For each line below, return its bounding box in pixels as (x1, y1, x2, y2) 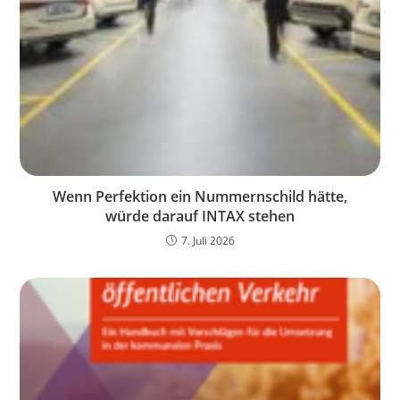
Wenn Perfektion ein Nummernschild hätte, (53, 186, 347, 206)
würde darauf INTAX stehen (105, 205, 295, 226)
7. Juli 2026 (180, 232, 235, 248)
